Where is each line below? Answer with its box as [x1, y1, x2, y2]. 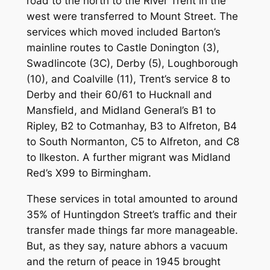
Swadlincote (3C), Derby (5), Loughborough [26, 57, 238, 69]
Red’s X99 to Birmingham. [26, 166, 151, 179]
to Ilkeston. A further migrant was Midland [26, 151, 231, 163]
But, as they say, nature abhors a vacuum [26, 239, 228, 252]
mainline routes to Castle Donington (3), [26, 41, 219, 54]
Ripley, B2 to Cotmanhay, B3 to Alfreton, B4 [26, 119, 237, 132]
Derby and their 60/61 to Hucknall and [26, 88, 212, 101]
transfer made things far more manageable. [26, 224, 238, 236]
